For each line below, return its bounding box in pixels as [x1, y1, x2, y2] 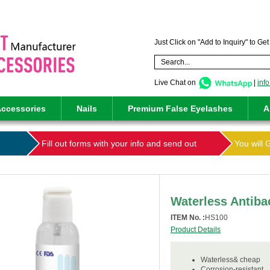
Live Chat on [154, 78, 198, 87]
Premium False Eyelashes [128, 104, 233, 113]
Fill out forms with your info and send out [41, 139, 196, 148]
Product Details [171, 225, 221, 234]
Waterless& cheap [201, 256, 260, 264]
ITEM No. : [171, 213, 205, 222]
